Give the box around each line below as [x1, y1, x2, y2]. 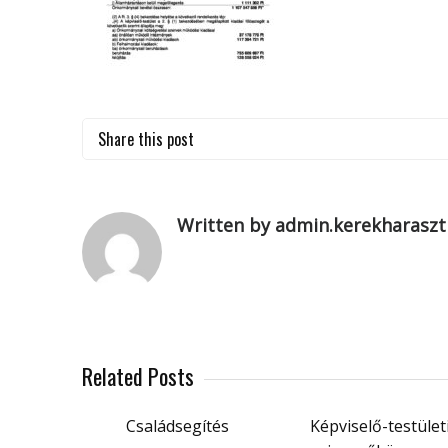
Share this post [98, 127, 194, 151]
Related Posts [82, 360, 194, 392]
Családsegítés [125, 415, 229, 437]
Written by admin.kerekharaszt [177, 213, 446, 237]
